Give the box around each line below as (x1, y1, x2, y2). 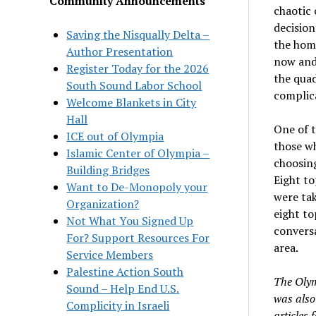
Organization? (66, 195, 140, 212)
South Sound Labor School (66, 77, 202, 93)
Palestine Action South (66, 263, 184, 279)
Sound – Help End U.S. (66, 280, 180, 296)
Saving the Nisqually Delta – (66, 26, 210, 42)
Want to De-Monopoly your (66, 178, 208, 195)
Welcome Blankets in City (66, 94, 197, 110)
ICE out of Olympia (66, 128, 164, 144)
